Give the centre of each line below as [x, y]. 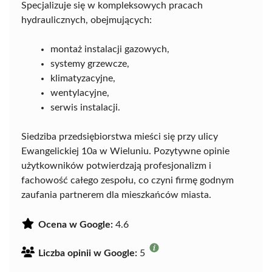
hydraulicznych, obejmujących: [87, 20]
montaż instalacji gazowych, [110, 49]
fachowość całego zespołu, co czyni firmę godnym [127, 181]
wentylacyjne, [80, 93]
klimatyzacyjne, [83, 79]
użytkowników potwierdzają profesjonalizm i [116, 166]
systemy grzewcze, [90, 64]
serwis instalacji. [85, 108]
